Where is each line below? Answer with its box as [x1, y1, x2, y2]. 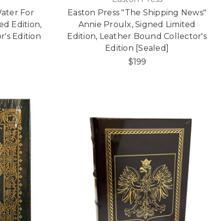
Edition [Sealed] [105, 43, 169, 53]
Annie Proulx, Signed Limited [78, 19, 196, 29]
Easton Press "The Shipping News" [68, 7, 207, 17]
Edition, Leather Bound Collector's [67, 31, 207, 41]
